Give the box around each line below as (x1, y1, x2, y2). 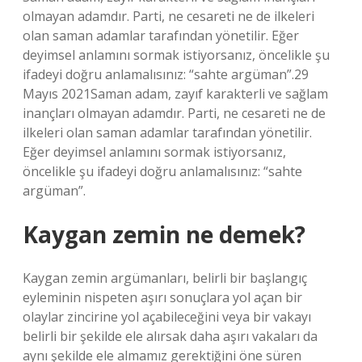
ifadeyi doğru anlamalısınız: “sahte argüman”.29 (23, 65, 309, 83)
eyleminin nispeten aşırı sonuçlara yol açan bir (23, 288, 302, 306)
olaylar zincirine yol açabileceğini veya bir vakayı (23, 308, 311, 326)
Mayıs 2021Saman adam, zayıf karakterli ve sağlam (23, 85, 328, 103)
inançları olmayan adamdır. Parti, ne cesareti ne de (23, 104, 326, 122)
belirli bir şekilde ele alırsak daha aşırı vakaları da (23, 327, 318, 345)
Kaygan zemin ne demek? (23, 219, 305, 250)
